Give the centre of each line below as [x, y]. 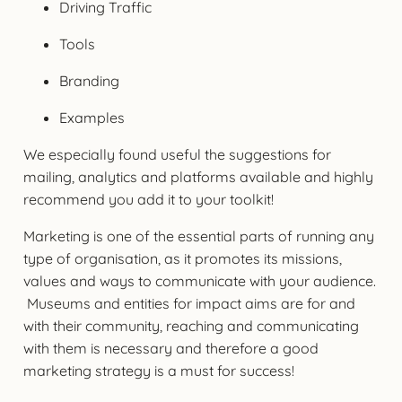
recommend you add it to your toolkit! [150, 199]
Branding [91, 80]
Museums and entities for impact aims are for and [189, 303]
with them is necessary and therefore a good [170, 348]
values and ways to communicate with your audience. [199, 280]
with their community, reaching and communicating [191, 325]
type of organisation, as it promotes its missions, [182, 258]
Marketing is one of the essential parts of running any [198, 236]
